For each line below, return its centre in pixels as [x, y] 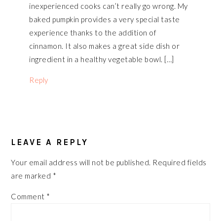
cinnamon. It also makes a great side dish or [105, 46]
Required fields [180, 163]
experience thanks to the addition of [93, 33]
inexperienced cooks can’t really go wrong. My [109, 6]
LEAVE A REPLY [50, 142]
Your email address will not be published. [81, 163]
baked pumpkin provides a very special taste [105, 19]
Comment [29, 197]
